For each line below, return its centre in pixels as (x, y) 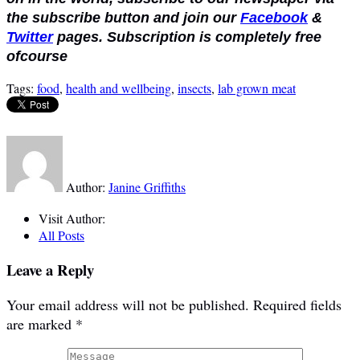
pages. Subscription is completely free (187, 37)
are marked (41, 324)
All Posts (61, 235)
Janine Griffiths (147, 186)
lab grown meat (257, 88)
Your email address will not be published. (128, 305)
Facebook (274, 17)
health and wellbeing (119, 88)
